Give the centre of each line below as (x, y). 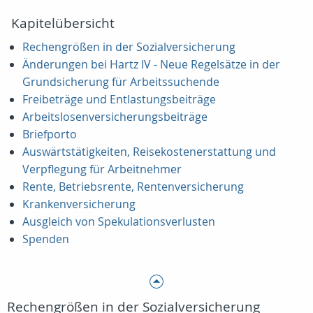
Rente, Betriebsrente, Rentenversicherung (133, 187)
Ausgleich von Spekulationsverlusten (119, 221)
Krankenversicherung (79, 204)
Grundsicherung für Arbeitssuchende (121, 82)
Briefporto (50, 134)
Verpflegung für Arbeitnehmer (102, 169)
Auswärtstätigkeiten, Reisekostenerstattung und (149, 152)
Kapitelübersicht (63, 23)
